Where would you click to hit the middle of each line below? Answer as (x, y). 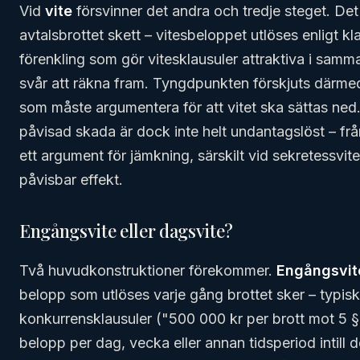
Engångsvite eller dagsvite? (127, 231)
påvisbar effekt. (71, 180)
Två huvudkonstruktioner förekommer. (148, 270)
